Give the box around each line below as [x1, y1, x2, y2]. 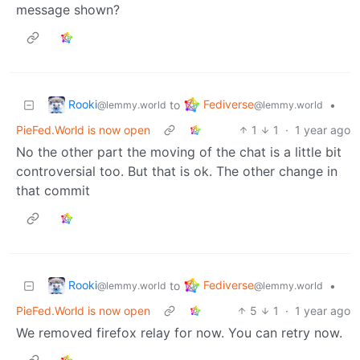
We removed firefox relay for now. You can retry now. [16, 324, 342, 341]
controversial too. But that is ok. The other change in [16, 162, 337, 179]
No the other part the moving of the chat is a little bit [16, 143, 342, 160]
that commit [16, 182, 90, 198]
